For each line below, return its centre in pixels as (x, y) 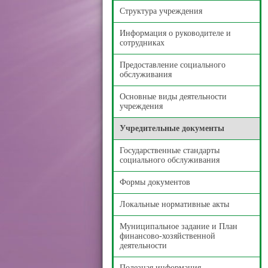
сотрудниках (142, 43)
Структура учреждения (161, 11)
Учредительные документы (172, 128)
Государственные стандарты (170, 150)
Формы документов (155, 182)
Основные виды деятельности (173, 97)
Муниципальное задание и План (179, 226)
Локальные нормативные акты (174, 204)
